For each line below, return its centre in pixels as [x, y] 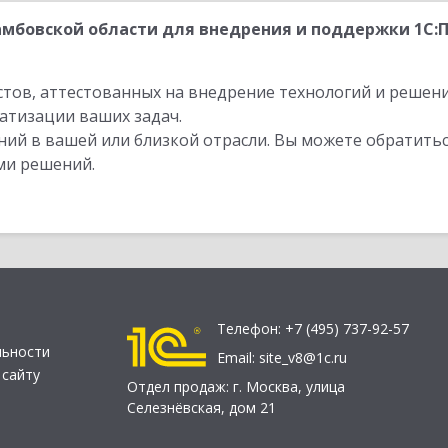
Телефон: [251, 329]
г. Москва [265, 387]
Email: [238, 358]
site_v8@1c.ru [303, 358]
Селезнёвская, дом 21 [201, 408]
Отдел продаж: [180, 387]
